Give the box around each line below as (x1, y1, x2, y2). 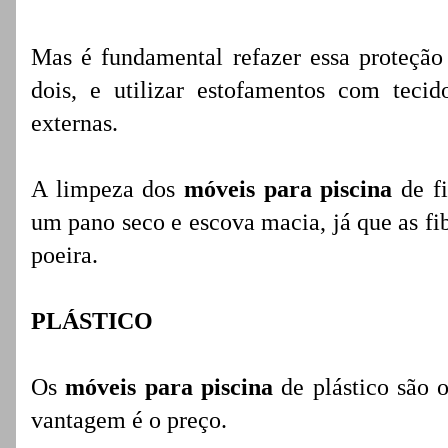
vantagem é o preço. (31, 407, 227, 433)
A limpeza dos (31, 176, 184, 202)
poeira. (31, 242, 104, 268)
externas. (31, 110, 118, 136)
